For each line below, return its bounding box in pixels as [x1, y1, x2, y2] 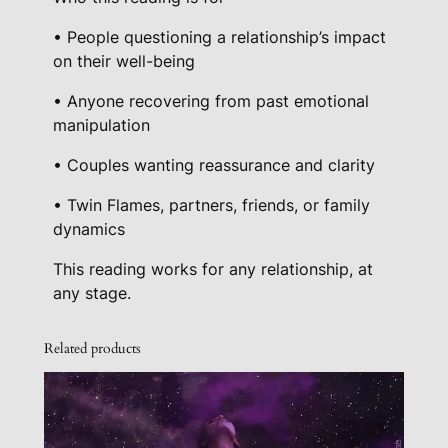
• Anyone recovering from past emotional [53, 91, 370, 112]
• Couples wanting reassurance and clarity [53, 155, 376, 176]
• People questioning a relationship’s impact [53, 27, 387, 48]
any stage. [53, 283, 132, 304]
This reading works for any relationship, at [53, 259, 374, 280]
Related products [43, 338, 141, 358]
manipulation [53, 115, 151, 136]
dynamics [53, 219, 126, 240]
